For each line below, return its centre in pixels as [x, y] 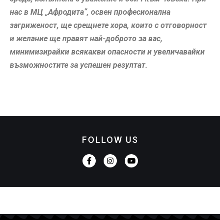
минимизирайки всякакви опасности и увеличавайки [107, 52]
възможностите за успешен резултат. [79, 65]
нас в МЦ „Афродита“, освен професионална [90, 12]
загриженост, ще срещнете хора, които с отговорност [108, 25]
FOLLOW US [110, 139]
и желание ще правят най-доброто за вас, [86, 38]
